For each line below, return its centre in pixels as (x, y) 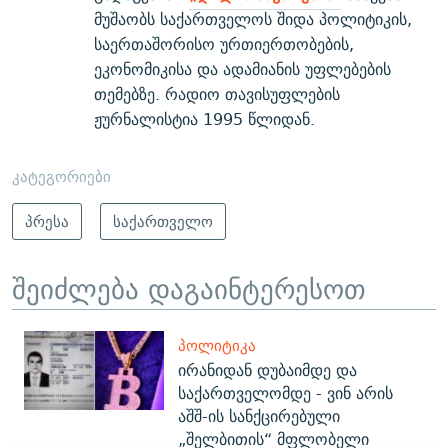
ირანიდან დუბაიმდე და (267, 371)
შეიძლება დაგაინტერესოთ (189, 288)
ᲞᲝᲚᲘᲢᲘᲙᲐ (217, 346)
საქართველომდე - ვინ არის (285, 394)
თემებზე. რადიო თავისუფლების (217, 94)
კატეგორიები (61, 176)
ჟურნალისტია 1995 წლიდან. (204, 119)
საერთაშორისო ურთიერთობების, (224, 44)
